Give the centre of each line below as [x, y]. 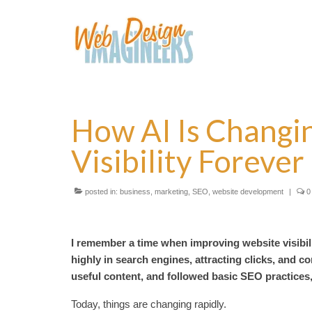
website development [248, 192]
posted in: [101, 192]
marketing [171, 192]
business [135, 192]
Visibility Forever [188, 161]
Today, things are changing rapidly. [149, 304]
